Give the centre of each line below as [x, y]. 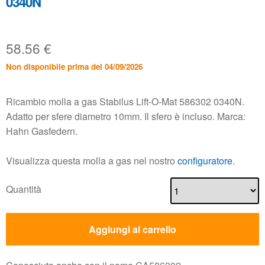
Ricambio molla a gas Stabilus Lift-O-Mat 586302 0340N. [125, 101]
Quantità [24, 189]
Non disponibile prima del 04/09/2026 [74, 67]
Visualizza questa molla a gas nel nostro [92, 161]
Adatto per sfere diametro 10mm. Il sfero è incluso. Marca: [126, 116]
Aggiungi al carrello [132, 229]
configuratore [205, 161]
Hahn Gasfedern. [42, 131]
